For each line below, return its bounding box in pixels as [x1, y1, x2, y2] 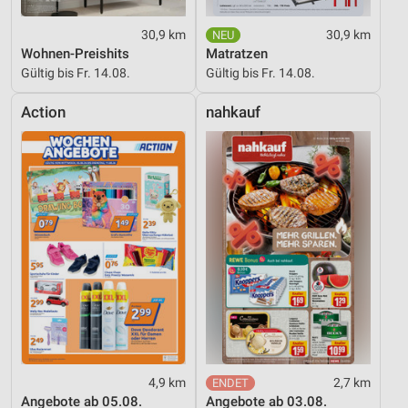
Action [21, 104, 66, 122]
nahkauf [206, 104, 260, 122]
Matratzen [206, 46, 268, 63]
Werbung [30, 15, 82, 30]
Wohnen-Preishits [21, 46, 129, 63]
